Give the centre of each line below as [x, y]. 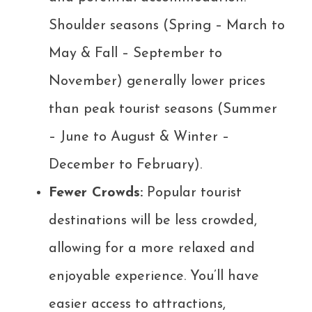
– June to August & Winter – [139, 137]
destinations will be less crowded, [153, 220]
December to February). [125, 165]
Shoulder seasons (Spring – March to [167, 25]
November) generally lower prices [157, 81]
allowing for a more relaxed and [152, 248]
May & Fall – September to [135, 53]
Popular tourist [192, 193]
